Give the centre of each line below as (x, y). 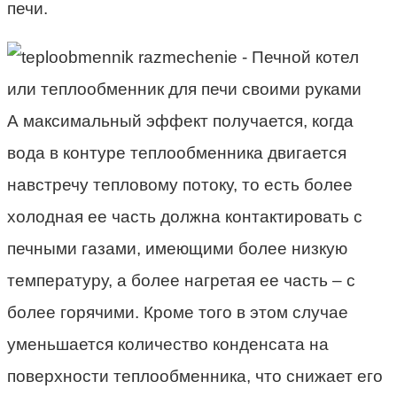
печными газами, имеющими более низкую (177, 248)
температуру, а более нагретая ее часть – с (181, 280)
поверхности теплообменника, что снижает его (195, 376)
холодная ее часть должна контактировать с (185, 216)
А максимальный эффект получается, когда (180, 121)
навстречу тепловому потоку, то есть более (180, 184)
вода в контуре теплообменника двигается (177, 152)
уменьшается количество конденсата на (168, 344)
